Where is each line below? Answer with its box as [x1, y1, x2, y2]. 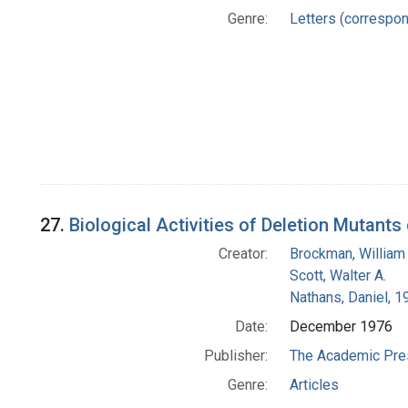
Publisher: [203, 347, 268, 365]
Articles [289, 376, 339, 394]
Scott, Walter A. [289, 267, 386, 285]
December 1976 [289, 318, 393, 336]
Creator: [218, 245, 268, 263]
